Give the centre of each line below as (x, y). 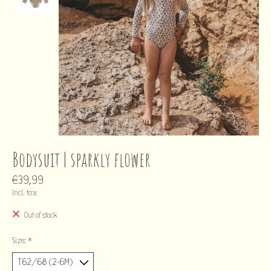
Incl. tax (25, 193)
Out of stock (40, 216)
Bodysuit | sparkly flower (81, 159)
